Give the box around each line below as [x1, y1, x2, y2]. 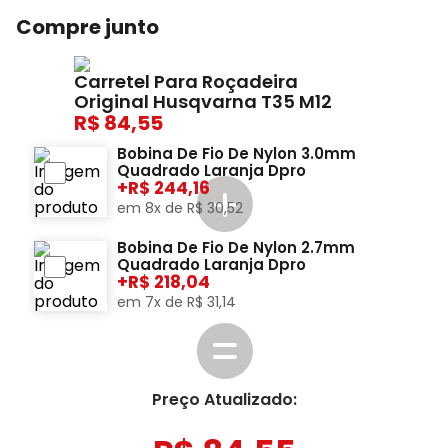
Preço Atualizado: [151, 387, 297, 411]
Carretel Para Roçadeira [74, 68, 298, 94]
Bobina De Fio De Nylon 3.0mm [117, 142, 357, 164]
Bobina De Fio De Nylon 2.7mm [117, 236, 356, 258]
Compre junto [16, 12, 159, 41]
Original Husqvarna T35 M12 [74, 88, 332, 114]
